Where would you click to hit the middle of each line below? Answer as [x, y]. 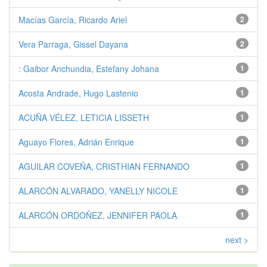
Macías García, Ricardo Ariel [73, 19]
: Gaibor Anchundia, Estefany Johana [89, 68]
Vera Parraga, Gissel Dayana [73, 44]
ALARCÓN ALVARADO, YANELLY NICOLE [98, 190]
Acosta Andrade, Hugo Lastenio [78, 93]
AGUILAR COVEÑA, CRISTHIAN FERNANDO [104, 166]
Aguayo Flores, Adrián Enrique [76, 142]
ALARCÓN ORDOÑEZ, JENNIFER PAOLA [98, 215]
